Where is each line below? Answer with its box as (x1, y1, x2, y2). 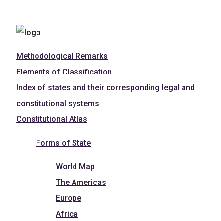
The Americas (56, 177, 106, 187)
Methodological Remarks (16, 51, 108, 61)
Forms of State (36, 138, 91, 147)
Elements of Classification (16, 67, 112, 76)
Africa (56, 209, 78, 219)
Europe (56, 193, 81, 203)
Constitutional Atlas (16, 114, 87, 124)
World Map (56, 161, 95, 171)
